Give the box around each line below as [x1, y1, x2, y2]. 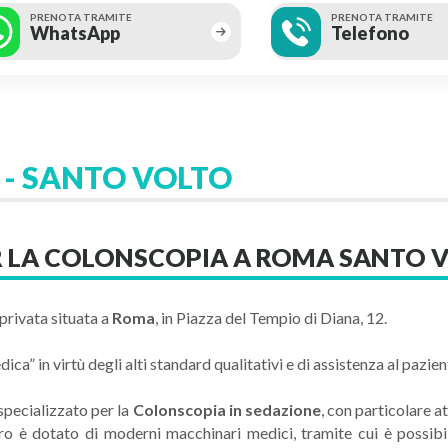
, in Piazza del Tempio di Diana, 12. [155, 308, 387, 327]
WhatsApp [30, 22, 121, 44]
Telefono [331, 22, 410, 44]
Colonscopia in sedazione [132, 400, 321, 419]
